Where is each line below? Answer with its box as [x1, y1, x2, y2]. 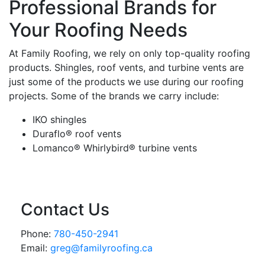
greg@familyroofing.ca [50, 242, 153, 254]
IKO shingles [33, 114, 86, 125]
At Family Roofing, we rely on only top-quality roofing [9, 47, 250, 59]
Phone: [21, 228, 54, 240]
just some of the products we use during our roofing [9, 76, 244, 88]
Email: [21, 242, 50, 254]
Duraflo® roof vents [33, 128, 121, 140]
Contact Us [21, 199, 109, 219]
